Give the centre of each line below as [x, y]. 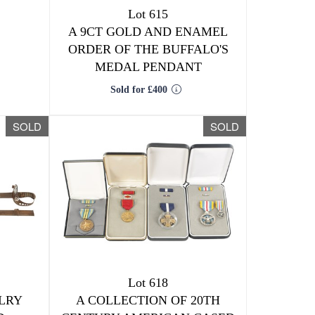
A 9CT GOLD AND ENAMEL [148, 32]
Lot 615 [148, 14]
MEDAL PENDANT [148, 67]
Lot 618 [148, 283]
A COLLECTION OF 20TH [148, 300]
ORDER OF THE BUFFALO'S [148, 49]
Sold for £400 [139, 90]
